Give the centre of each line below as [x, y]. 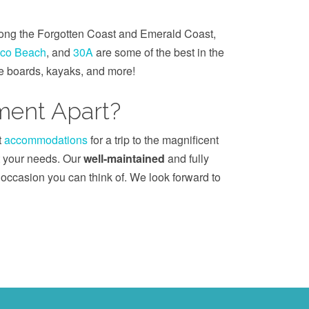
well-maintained [124, 158]
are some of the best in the [158, 52]
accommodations [46, 140]
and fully [187, 158]
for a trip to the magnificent [153, 140]
